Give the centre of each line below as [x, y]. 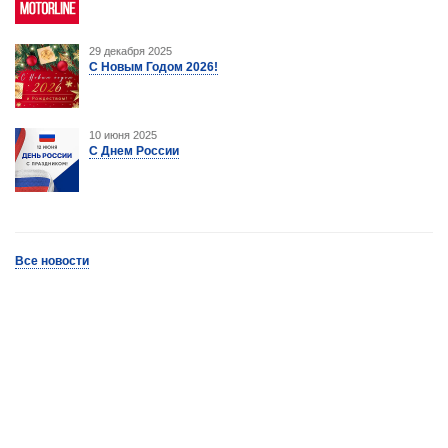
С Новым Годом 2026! [153, 66]
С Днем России [134, 150]
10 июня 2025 [123, 134]
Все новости [52, 260]
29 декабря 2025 [130, 50]
